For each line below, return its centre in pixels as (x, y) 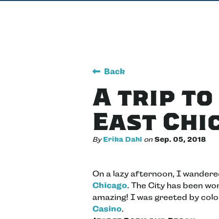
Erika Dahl (122, 140)
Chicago (110, 186)
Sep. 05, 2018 (180, 140)
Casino (107, 209)
